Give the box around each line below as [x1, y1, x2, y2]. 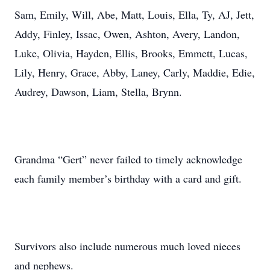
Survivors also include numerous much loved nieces [14, 239, 240, 253]
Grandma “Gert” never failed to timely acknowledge [14, 152, 242, 166]
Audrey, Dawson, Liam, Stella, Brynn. [14, 84, 182, 99]
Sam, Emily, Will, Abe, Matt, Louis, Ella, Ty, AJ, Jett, [14, 7, 254, 22]
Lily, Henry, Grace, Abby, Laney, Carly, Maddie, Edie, [14, 65, 255, 80]
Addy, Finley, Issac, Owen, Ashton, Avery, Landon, [14, 27, 240, 41]
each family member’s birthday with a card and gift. [14, 171, 242, 186]
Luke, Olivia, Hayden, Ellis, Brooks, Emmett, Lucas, [14, 46, 248, 60]
